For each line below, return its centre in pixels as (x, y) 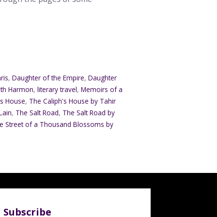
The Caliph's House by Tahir (73, 101)
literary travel (57, 90)
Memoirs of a (102, 90)
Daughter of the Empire (48, 78)
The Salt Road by (89, 113)
